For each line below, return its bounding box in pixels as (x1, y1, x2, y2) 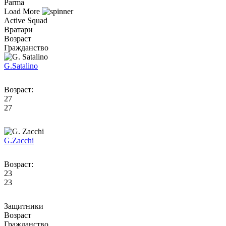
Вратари (4, 25, 33, 34)
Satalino (12, 61, 38, 70)
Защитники (4, 201, 43, 210)
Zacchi (12, 136, 34, 145)
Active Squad (4, 16, 47, 25)
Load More (4, 7, 42, 16)
